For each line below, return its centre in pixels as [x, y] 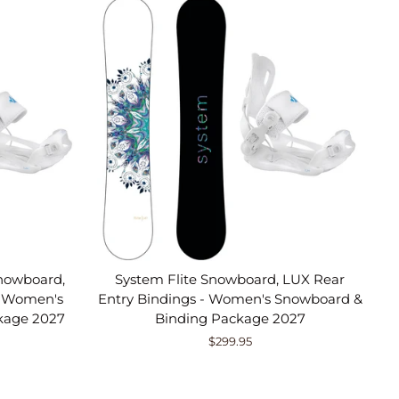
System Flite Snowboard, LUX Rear [230, 279]
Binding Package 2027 [230, 318]
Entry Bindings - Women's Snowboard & [230, 299]
